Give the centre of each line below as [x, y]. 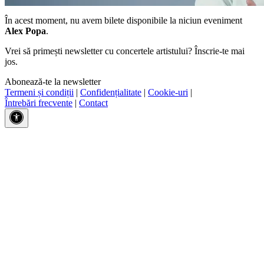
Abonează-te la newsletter [53, 81]
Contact [93, 103]
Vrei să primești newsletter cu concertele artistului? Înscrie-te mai [125, 51]
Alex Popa [25, 31]
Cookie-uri [168, 92]
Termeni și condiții [39, 92]
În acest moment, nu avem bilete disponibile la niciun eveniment [123, 20]
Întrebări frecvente [39, 103]
